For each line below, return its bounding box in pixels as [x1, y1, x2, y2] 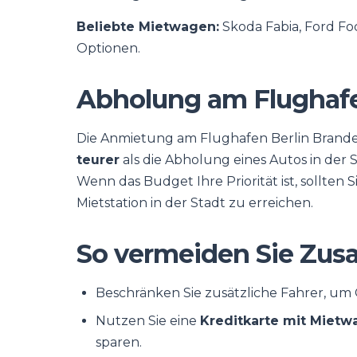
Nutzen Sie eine [96, 313, 200, 328]
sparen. [96, 335, 142, 350]
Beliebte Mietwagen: [76, 19, 219, 34]
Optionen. [76, 41, 140, 56]
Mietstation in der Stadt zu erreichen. [76, 195, 313, 210]
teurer [76, 152, 120, 167]
